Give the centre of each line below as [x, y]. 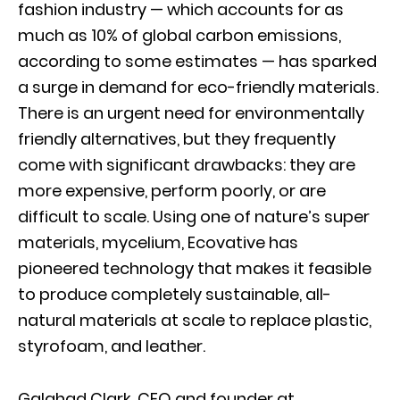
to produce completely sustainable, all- [175, 294]
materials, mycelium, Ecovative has [158, 242]
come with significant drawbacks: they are [187, 164]
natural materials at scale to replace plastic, [195, 320]
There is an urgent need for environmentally [191, 112]
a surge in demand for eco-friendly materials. [198, 87]
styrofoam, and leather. [112, 346]
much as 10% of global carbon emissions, [179, 35]
